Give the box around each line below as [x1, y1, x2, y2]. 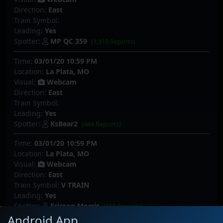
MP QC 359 [50, 36, 87, 46]
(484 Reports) [82, 119, 121, 128]
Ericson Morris [50, 201, 100, 211]
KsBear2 [50, 118, 78, 128]
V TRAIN [61, 180, 89, 190]
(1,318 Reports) [91, 37, 136, 46]
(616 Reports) [104, 202, 143, 211]
